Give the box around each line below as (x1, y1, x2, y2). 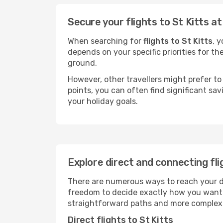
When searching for (68, 36, 143, 46)
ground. (68, 58, 97, 68)
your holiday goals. (68, 97, 138, 106)
